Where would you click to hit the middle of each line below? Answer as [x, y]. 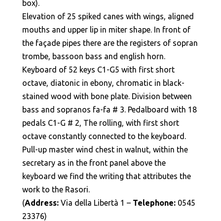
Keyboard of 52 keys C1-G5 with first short [98, 70]
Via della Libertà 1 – [95, 203]
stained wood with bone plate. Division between [107, 96]
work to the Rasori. [56, 189]
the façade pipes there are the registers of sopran [110, 43]
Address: [41, 203]
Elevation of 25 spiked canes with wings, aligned [108, 16]
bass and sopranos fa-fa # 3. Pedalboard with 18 [109, 110]
